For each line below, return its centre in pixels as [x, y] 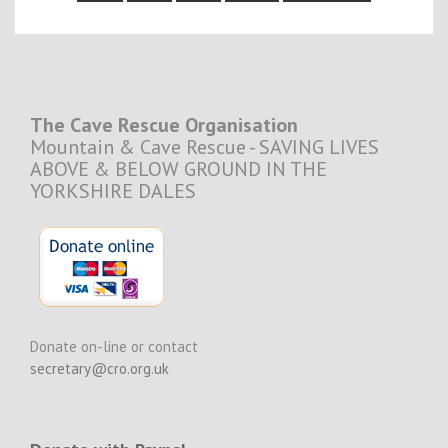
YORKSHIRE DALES [113, 191]
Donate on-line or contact [114, 346]
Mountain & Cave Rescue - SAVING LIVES [204, 147]
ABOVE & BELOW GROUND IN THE [178, 169]
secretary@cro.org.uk [99, 368]
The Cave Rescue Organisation [164, 125]
